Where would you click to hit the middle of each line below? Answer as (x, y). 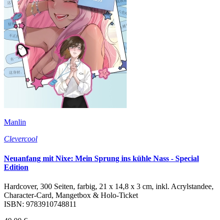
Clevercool (21, 139)
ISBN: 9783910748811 (40, 204)
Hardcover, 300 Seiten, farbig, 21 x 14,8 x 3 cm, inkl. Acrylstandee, (109, 186)
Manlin (15, 122)
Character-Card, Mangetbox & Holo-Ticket (71, 195)
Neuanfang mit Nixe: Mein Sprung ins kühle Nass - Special (101, 158)
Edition (16, 167)
